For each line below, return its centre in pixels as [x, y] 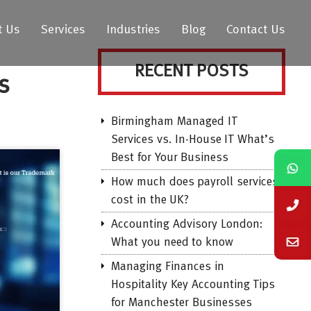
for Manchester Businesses [182, 303]
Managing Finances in [168, 267]
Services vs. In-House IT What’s [193, 140]
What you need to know [173, 243]
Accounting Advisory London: [187, 225]
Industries [134, 30]
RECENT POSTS [192, 72]
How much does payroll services [195, 182]
